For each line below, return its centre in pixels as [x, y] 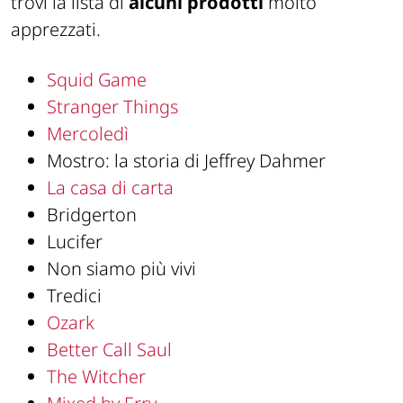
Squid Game [97, 79]
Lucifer [75, 241]
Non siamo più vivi [121, 268]
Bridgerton [92, 214]
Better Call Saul [109, 349]
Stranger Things [112, 106]
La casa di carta [110, 187]
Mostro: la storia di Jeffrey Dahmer [186, 160]
